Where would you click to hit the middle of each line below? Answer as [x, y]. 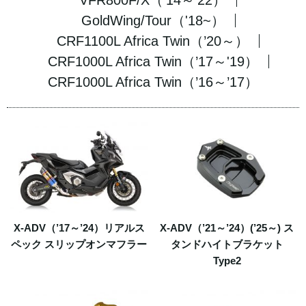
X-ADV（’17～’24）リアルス [79, 227]
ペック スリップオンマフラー [79, 244]
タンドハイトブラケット [227, 244]
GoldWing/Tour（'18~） [153, 20]
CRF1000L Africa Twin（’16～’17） [153, 82]
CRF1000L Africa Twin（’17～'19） [153, 61]
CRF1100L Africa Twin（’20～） [153, 41]
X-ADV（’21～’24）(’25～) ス [227, 227]
